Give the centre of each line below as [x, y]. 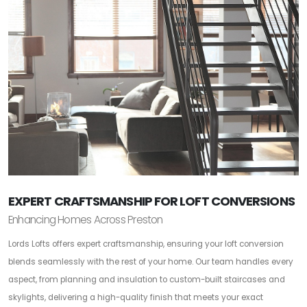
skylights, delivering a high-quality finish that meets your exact [136, 298]
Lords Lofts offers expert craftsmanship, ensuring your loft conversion [146, 244]
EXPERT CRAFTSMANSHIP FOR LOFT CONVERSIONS [151, 201]
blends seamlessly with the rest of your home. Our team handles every [151, 262]
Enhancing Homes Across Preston [86, 220]
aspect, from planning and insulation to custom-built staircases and [147, 280]
